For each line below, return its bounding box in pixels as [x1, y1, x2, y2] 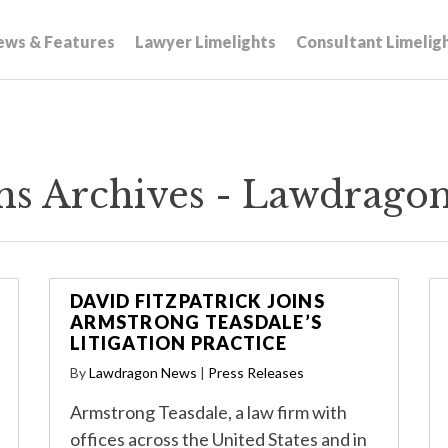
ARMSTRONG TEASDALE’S [70, 311, 322, 333]
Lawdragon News [89, 364, 197, 381]
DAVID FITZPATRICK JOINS [70, 290, 325, 312]
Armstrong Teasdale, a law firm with [70, 401, 347, 423]
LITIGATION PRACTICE [70, 332, 287, 354]
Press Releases [208, 364, 304, 381]
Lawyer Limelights [135, 32, 276, 51]
